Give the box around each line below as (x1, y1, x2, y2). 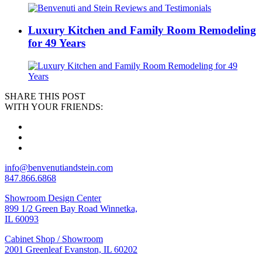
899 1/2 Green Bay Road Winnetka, (5, 204, 137, 214)
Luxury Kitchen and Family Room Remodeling (28, 24, 256, 37)
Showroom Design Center (5, 193, 101, 204)
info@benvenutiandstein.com (5, 163, 113, 173)
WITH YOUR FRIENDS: (5, 102, 103, 112)
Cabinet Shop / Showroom (5, 234, 103, 244)
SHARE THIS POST (5, 91, 85, 102)
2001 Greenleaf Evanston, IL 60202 (5, 244, 137, 255)
